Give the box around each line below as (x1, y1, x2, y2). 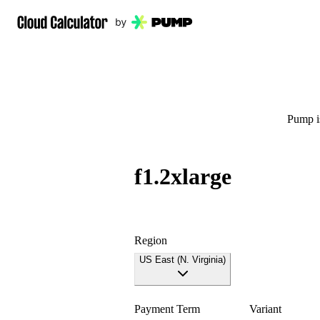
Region (134, 234, 167, 246)
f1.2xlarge (134, 164, 231, 190)
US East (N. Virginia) (139, 254, 226, 265)
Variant (249, 302, 282, 315)
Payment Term (134, 302, 200, 315)
